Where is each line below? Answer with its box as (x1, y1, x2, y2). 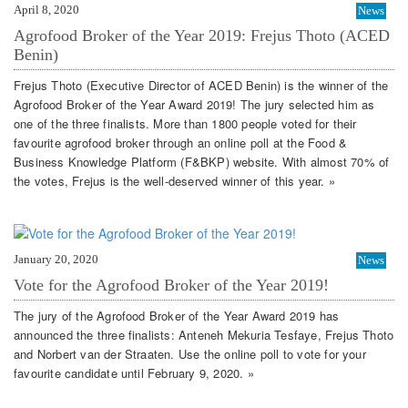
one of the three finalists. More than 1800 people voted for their (14, 115, 357, 133)
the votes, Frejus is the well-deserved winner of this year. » (14, 172, 335, 190)
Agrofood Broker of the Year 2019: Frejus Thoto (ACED (14, 25, 390, 45)
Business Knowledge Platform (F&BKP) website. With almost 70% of (14, 153, 390, 171)
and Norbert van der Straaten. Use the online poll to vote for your (14, 345, 366, 363)
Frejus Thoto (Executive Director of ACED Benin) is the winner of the (14, 76, 389, 95)
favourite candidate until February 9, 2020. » (14, 364, 254, 382)
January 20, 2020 (14, 251, 98, 266)
